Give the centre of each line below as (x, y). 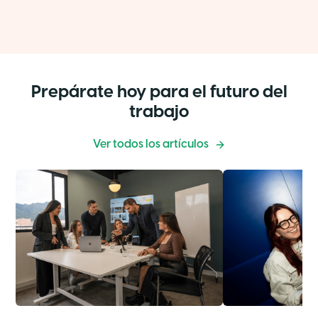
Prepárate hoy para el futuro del (159, 93)
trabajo (159, 113)
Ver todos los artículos (150, 145)
